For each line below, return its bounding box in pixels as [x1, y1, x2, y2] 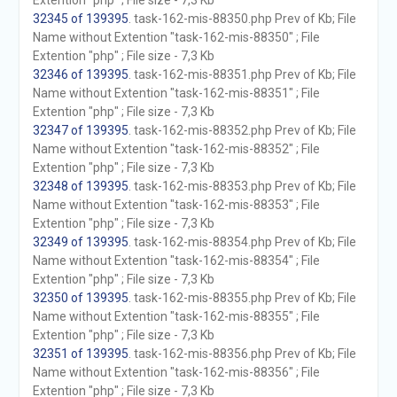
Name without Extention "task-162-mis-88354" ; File [32, 253, 320, 268]
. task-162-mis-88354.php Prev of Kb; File [128, 235, 356, 249]
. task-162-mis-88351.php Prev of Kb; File [128, 67, 356, 82]
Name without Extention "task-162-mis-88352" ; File [32, 142, 320, 156]
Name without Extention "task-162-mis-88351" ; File [32, 86, 320, 100]
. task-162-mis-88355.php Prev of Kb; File [128, 291, 356, 305]
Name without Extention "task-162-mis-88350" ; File [32, 30, 320, 44]
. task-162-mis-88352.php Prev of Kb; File [128, 123, 356, 137]
